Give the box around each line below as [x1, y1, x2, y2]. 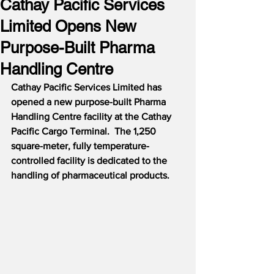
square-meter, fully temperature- [11, 141, 149, 151]
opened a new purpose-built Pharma [11, 97, 168, 107]
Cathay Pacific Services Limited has [11, 82, 164, 92]
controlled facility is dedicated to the [11, 155, 169, 166]
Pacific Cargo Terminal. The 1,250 [11, 126, 158, 136]
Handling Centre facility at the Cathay [11, 111, 174, 122]
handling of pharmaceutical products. [11, 170, 169, 180]
